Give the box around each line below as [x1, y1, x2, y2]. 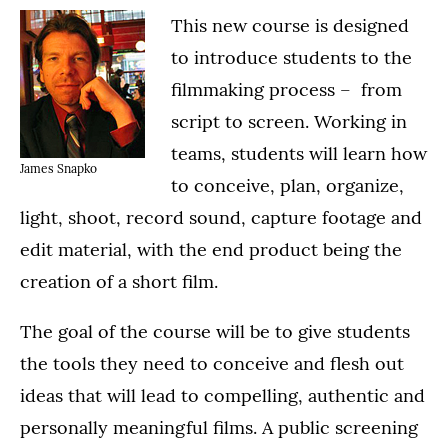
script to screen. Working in [171, 110, 407, 133]
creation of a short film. [20, 270, 218, 293]
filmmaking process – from [171, 78, 402, 101]
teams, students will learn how [171, 142, 427, 165]
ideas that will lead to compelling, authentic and [20, 384, 425, 407]
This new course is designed [171, 14, 409, 37]
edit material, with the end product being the [20, 238, 402, 261]
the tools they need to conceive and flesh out [20, 352, 404, 375]
